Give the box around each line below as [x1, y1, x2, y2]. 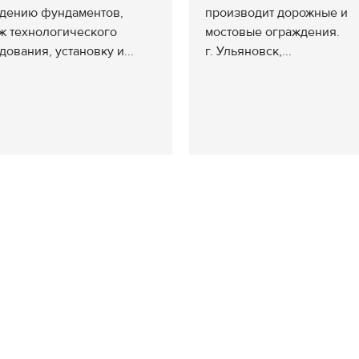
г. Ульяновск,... [205, 43, 292, 59]
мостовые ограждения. [205, 24, 340, 40]
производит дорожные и [205, 5, 348, 21]
